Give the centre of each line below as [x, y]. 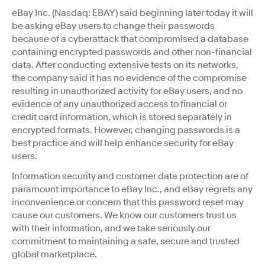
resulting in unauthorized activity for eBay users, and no [127, 91]
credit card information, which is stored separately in [122, 117]
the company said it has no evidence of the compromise [129, 78]
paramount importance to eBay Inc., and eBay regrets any [132, 189]
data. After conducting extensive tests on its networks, [125, 65]
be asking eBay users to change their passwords [113, 26]
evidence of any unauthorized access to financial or [119, 104]
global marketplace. [54, 254]
